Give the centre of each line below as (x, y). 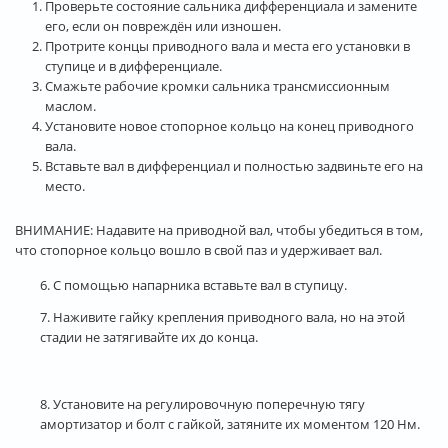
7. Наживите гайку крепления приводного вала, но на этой (222, 316)
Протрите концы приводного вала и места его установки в (227, 45)
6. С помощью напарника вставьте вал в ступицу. (193, 284)
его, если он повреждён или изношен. (163, 25)
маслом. (70, 105)
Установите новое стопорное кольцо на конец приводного (229, 125)
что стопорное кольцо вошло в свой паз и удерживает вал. (198, 249)
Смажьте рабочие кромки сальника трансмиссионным (217, 85)
